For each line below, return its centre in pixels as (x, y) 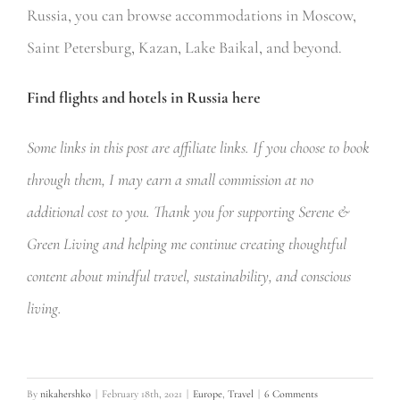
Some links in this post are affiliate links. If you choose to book (198, 147)
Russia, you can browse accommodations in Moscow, (191, 15)
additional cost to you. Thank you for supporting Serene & (188, 211)
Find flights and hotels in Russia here (143, 97)
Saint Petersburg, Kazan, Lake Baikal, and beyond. (184, 47)
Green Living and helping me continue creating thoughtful (186, 243)
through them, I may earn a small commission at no (170, 179)
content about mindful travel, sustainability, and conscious (188, 275)
